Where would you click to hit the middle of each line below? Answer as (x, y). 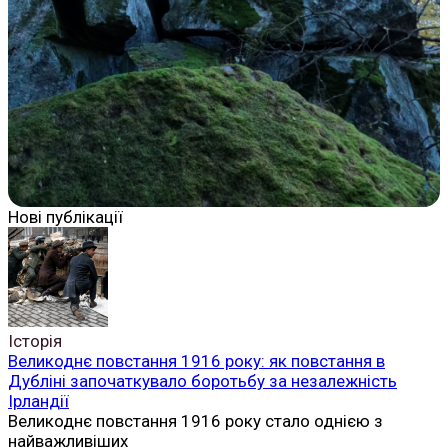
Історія (35, 340)
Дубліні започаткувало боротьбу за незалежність (202, 380)
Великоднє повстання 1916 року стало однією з (195, 420)
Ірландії (38, 400)
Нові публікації (65, 216)
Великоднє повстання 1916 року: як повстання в (196, 360)
